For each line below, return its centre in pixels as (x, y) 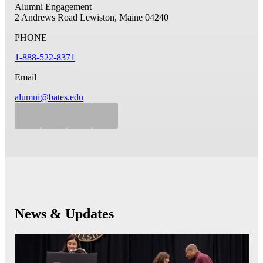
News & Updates (65, 214)
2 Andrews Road (46, 18)
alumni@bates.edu (49, 97)
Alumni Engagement (53, 7)
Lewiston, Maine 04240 (124, 18)
